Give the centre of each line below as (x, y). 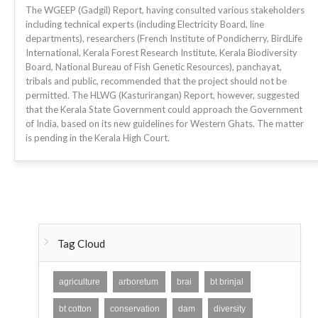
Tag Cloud (81, 243)
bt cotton (75, 309)
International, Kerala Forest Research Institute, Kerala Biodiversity (161, 53)
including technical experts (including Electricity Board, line (145, 24)
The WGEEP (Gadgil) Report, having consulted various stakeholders (165, 10)
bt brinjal (227, 282)
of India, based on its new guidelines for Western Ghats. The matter (165, 124)
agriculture (79, 282)
